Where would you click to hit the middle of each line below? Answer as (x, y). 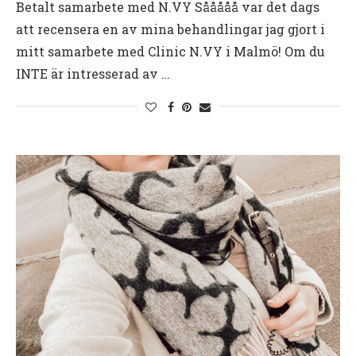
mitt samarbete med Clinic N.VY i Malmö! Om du (170, 51)
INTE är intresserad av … (93, 73)
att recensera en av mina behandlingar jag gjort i (170, 29)
